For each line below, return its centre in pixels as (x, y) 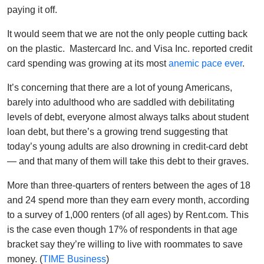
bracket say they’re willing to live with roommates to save (125, 244)
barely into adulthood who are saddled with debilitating (121, 102)
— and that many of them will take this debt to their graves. (128, 161)
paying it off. (32, 9)
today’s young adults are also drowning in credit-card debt (127, 146)
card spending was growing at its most (88, 63)
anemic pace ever (205, 63)
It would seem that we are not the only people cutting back (127, 34)
